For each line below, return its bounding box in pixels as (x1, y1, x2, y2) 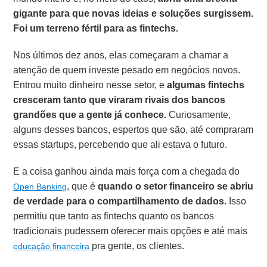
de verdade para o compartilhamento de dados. (13, 194, 227, 209)
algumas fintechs (167, 78, 245, 92)
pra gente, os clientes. (89, 239, 185, 253)
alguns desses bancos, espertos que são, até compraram (13, 123, 254, 137)
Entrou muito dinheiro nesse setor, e (13, 78, 167, 92)
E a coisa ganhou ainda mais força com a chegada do (13, 164, 240, 179)
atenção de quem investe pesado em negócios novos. (13, 63, 241, 77)
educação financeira (13, 240, 90, 253)
